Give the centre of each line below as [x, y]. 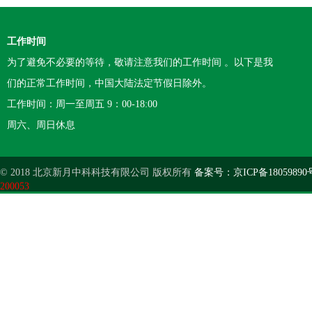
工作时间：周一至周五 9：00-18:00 [82, 104]
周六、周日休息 [41, 125]
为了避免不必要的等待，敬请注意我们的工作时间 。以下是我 [140, 62]
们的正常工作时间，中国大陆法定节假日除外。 [109, 83]
